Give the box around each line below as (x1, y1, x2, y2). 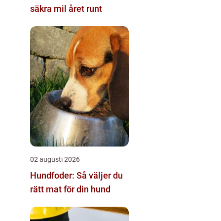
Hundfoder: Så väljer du (30, 170, 123, 181)
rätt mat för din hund (30, 184, 110, 194)
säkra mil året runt (30, 3, 102, 14)
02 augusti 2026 (30, 155, 80, 163)
